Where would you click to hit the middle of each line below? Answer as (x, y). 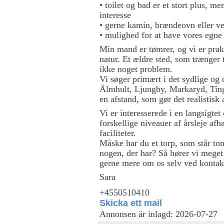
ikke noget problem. (136, 69)
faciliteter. (118, 133)
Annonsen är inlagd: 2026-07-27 (158, 214)
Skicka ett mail (131, 203)
